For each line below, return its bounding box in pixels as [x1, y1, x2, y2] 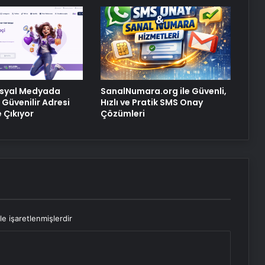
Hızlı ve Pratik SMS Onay [100, 96, 203, 109]
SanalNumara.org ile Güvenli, [100, 85, 227, 98]
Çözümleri [100, 108, 145, 120]
